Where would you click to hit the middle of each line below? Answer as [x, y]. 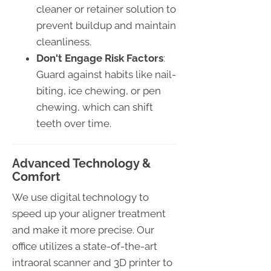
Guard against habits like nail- [106, 74]
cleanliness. [64, 41]
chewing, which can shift [95, 107]
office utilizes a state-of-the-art [85, 246]
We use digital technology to [80, 197]
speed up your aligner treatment [89, 213]
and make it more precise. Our [83, 230]
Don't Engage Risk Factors [100, 58]
